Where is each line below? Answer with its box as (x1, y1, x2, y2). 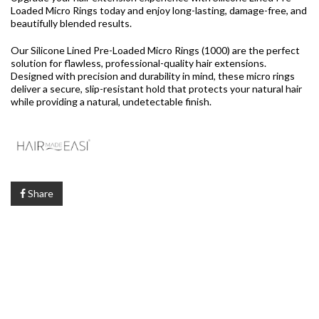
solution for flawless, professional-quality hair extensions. (11, 56, 266, 69)
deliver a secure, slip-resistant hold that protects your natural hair (11, 82, 302, 95)
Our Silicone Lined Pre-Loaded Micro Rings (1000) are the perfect (11, 43, 300, 56)
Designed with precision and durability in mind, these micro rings (11, 69, 295, 82)
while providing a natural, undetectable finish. (11, 95, 211, 108)
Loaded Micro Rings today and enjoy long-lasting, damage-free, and (11, 4, 307, 16)
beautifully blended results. (11, 16, 134, 29)
